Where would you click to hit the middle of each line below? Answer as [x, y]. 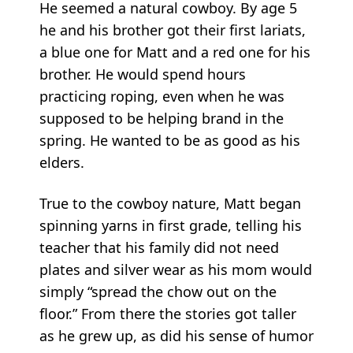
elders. [62, 162]
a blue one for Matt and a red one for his [175, 52]
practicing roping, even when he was [162, 96]
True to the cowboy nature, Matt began [170, 203]
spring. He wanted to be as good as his [170, 140]
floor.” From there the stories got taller [168, 313]
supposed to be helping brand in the [162, 118]
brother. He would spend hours [143, 74]
